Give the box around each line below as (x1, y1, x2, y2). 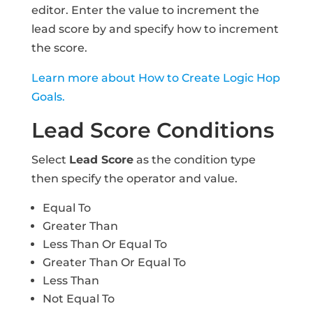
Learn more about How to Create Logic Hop (31, 71, 280, 85)
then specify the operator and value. (31, 171, 238, 185)
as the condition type (133, 152, 256, 166)
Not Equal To (42, 291, 115, 305)
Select (31, 152, 69, 166)
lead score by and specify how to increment (31, 22, 279, 36)
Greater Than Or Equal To (42, 255, 186, 269)
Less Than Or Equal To (42, 237, 167, 251)
